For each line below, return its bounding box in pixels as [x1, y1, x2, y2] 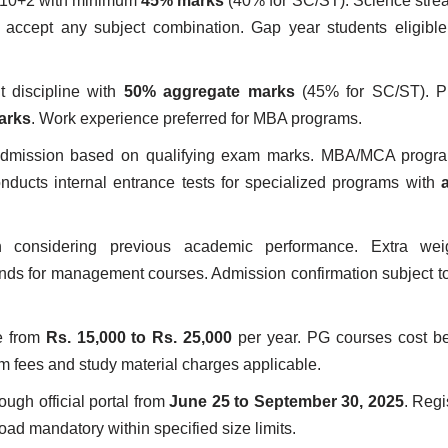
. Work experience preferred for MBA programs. [31, 110, 362, 127]
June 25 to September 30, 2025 [169, 393, 404, 410]
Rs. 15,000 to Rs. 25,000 [45, 329, 233, 346]
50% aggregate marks [123, 83, 295, 100]
